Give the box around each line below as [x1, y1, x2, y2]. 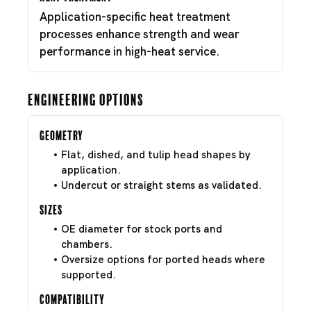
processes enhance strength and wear [40, 26, 239, 42]
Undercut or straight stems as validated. [61, 178, 262, 192]
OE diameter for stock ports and [61, 222, 222, 236]
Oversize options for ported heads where [61, 253, 265, 267]
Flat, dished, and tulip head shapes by [61, 148, 251, 162]
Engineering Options [28, 91, 144, 106]
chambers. [61, 237, 112, 251]
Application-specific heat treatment [40, 9, 230, 24]
